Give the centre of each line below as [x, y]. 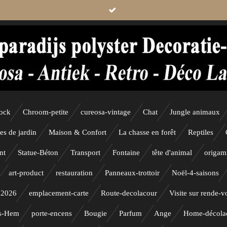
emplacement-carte [59, 193]
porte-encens [52, 213]
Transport [85, 153]
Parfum [130, 213]
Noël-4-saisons [195, 173]
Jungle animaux [195, 112]
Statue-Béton [38, 153]
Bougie [96, 213]
